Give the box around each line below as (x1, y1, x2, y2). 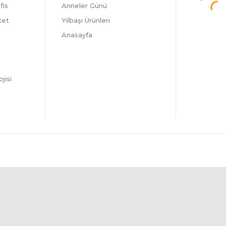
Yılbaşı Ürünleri (62, 16, 110, 24)
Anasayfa (62, 30, 93, 39)
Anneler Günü (62, 1, 107, 10)
